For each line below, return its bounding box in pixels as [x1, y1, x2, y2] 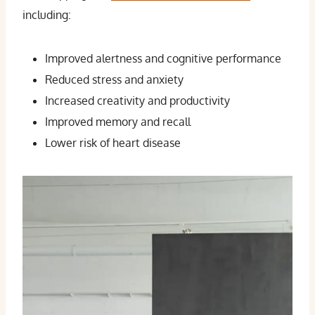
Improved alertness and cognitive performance [45, 51, 281, 65]
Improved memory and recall [45, 115, 191, 129]
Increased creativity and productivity [45, 94, 230, 108]
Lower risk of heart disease [45, 136, 181, 150]
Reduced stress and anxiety [45, 72, 184, 86]
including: [22, 8, 71, 22]
